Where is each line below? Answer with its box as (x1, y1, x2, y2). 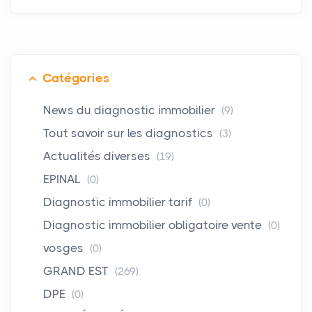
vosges (43, 240, 86, 255)
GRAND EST (43, 263, 111, 278)
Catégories (42, 70, 109, 85)
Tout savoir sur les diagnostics (43, 125, 216, 140)
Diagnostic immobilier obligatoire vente (43, 217, 265, 232)
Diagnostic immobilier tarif (43, 194, 195, 209)
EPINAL (43, 171, 84, 186)
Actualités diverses (43, 148, 153, 163)
